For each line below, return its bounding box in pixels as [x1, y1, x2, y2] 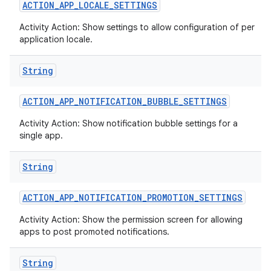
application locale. [19, 34, 93, 45]
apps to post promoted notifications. [19, 226, 169, 237]
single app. [19, 130, 63, 141]
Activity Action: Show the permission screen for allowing [19, 214, 243, 225]
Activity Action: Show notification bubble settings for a [19, 118, 238, 129]
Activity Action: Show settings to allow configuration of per [19, 22, 255, 33]
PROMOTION [147, 192, 194, 203]
